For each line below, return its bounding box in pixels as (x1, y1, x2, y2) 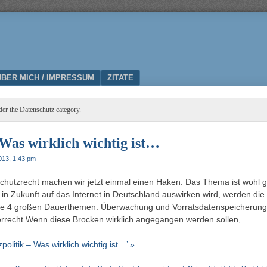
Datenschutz (20, 105, 54, 114)
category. (54, 105, 81, 114)
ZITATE (107, 73, 133, 82)
